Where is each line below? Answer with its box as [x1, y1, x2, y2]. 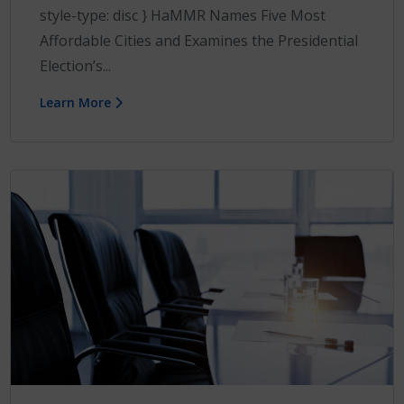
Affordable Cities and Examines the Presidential [40, 31, 359, 51]
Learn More [40, 94, 115, 112]
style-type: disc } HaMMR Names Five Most [40, 5, 326, 26]
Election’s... [40, 56, 112, 77]
